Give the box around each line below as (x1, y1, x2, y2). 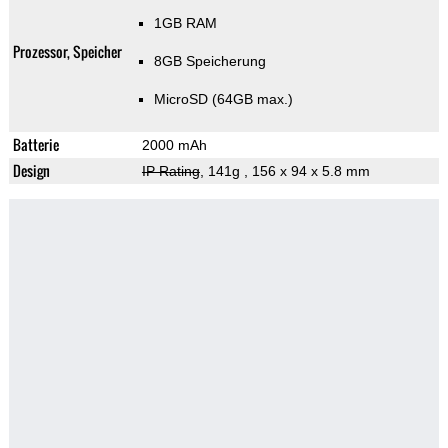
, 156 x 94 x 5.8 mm (243, 163, 370, 180)
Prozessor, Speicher (12, 41, 122, 63)
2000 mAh (141, 137, 207, 154)
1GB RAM (153, 15, 217, 32)
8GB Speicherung (153, 53, 266, 70)
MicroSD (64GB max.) (153, 91, 293, 108)
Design (12, 160, 50, 182)
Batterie (12, 134, 59, 156)
